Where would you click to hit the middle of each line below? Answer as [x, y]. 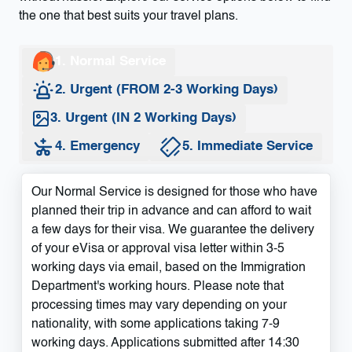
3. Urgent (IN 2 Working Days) [143, 119]
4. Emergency [97, 147]
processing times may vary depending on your [159, 305]
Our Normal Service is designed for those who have [174, 192]
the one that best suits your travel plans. [128, 16]
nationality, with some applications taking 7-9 [156, 324]
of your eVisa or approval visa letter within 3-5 [158, 249]
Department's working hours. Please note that [158, 286]
